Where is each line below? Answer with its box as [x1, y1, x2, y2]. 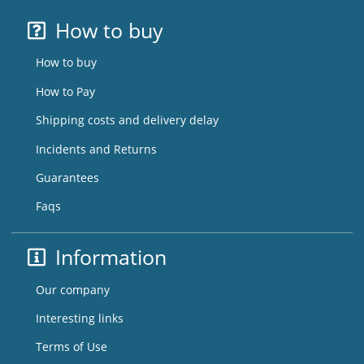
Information [49, 243, 167, 271]
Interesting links [35, 310, 123, 326]
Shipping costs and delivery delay [35, 112, 219, 128]
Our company [35, 281, 110, 297]
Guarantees [35, 169, 99, 185]
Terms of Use [35, 339, 107, 355]
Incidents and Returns [35, 141, 157, 157]
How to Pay [35, 83, 95, 99]
